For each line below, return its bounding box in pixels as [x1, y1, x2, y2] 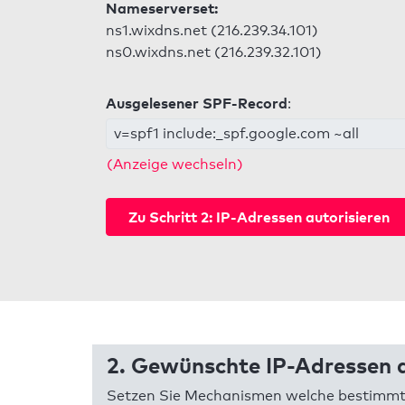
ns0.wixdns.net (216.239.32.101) [106, 43, 322, 61]
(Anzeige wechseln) [107, 155, 243, 174]
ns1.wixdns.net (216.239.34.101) [106, 22, 318, 39]
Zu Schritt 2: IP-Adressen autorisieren [128, 208, 390, 227]
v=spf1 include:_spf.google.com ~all [114, 125, 359, 142]
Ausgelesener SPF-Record [106, 94, 287, 112]
